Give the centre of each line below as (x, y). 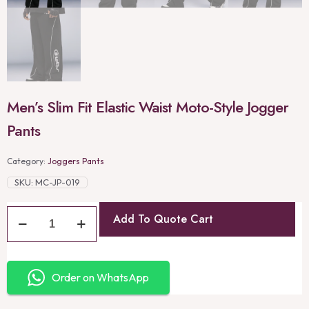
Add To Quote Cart (163, 219)
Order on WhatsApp (100, 277)
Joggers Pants (76, 161)
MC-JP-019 (58, 182)
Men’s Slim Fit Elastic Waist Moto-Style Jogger (148, 107)
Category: (27, 161)
